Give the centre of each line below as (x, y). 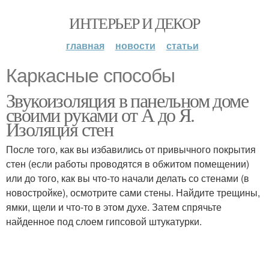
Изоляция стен (60, 129)
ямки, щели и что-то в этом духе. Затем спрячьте (114, 207)
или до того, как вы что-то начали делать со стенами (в (128, 178)
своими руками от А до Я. (100, 114)
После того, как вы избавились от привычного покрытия (131, 149)
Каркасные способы (90, 76)
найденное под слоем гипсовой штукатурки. (104, 221)
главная (85, 45)
